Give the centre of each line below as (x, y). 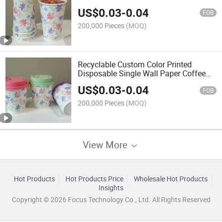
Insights (111, 188)
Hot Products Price (94, 179)
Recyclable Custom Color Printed (135, 64)
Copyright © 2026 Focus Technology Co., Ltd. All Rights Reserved (111, 199)
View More (106, 144)
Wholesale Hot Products (170, 179)
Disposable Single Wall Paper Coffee (142, 73)
